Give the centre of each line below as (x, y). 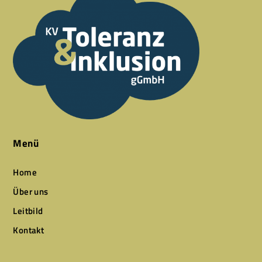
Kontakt (29, 230)
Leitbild (28, 211)
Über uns (31, 192)
